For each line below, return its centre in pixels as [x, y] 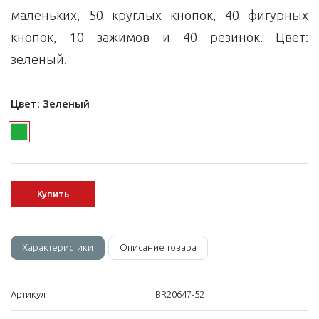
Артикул [28, 294]
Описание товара [158, 247]
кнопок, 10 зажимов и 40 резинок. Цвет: [159, 37]
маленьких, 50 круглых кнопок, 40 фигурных [159, 15]
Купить [53, 194]
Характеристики [58, 247]
